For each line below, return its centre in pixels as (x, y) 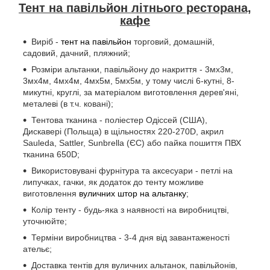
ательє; (37, 249)
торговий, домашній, (173, 42)
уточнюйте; (45, 221)
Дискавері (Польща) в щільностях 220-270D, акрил (123, 132)
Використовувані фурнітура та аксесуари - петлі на (132, 171)
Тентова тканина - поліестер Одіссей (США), (119, 120)
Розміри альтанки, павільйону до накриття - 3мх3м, (132, 70)
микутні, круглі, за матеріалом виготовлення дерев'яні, (131, 93)
